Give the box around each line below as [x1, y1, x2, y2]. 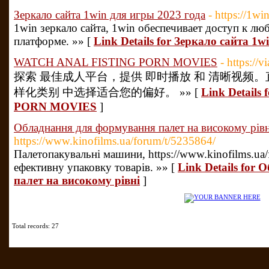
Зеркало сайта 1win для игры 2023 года [14, 8, 205, 21]
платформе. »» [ [14, 35, 94, 47]
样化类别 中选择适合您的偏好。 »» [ [14, 86, 201, 98]
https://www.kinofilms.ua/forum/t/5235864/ [14, 134, 216, 147]
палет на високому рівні [14, 174, 140, 187]
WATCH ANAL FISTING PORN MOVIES [14, 56, 217, 68]
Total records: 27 [12, 222, 59, 229]
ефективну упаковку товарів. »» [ [14, 161, 178, 174]
